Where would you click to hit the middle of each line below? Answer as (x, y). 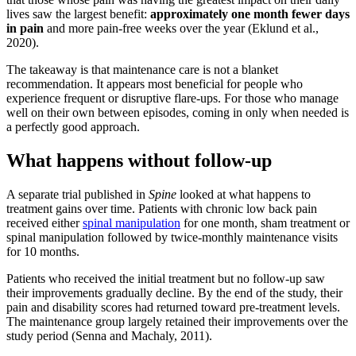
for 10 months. (43, 252)
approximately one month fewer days (250, 14)
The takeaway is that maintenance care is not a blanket (142, 70)
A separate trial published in (77, 195)
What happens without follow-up (139, 161)
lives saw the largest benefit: (78, 14)
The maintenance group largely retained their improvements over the (177, 322)
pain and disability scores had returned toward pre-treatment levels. (173, 308)
